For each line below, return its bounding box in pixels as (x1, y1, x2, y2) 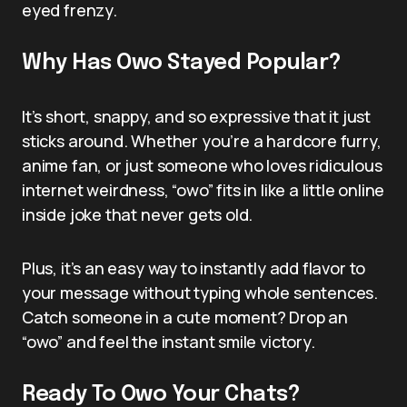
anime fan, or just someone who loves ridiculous (22, 154, 382, 176)
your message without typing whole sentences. (22, 281, 379, 303)
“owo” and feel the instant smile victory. (22, 330, 315, 352)
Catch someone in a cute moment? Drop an (22, 305, 348, 328)
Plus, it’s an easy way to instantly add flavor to (22, 256, 366, 279)
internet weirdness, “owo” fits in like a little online (22, 178, 385, 201)
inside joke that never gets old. (22, 203, 253, 225)
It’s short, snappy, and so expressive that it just (22, 104, 372, 127)
